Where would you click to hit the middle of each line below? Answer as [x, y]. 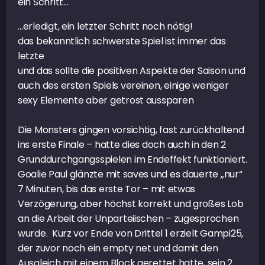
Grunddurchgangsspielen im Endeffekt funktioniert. [132, 159]
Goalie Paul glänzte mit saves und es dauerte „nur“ [130, 174]
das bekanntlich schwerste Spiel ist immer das [122, 41]
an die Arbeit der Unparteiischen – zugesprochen [128, 218]
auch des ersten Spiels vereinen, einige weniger [123, 85]
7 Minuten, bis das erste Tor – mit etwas [107, 189]
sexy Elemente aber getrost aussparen [106, 100]
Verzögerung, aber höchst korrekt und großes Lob [131, 203]
